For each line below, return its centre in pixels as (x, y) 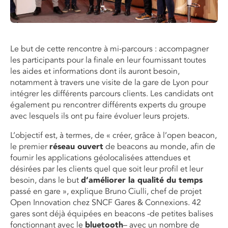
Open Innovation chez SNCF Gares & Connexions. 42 (106, 203)
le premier (30, 147)
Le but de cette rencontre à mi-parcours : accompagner (109, 49)
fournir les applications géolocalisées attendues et (100, 158)
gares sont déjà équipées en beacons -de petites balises (112, 214)
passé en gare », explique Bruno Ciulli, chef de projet (106, 192)
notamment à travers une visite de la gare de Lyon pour (109, 83)
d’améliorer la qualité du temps (142, 180)
